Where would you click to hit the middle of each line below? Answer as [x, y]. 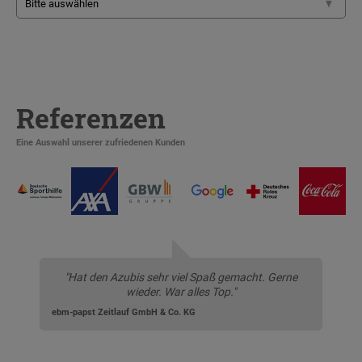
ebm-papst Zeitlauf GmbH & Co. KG [124, 312]
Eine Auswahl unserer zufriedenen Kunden [101, 143]
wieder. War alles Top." [181, 291]
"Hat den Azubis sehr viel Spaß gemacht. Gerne [181, 277]
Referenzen [91, 118]
